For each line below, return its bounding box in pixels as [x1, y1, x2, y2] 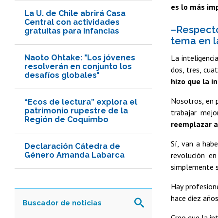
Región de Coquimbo [24, 114, 109, 124]
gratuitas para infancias [24, 26, 119, 36]
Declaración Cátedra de [24, 141, 120, 151]
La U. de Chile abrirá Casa [24, 8, 126, 18]
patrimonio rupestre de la [24, 106, 128, 115]
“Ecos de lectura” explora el [24, 97, 137, 107]
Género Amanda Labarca [24, 150, 125, 160]
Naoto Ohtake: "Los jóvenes [24, 53, 135, 62]
